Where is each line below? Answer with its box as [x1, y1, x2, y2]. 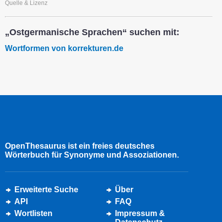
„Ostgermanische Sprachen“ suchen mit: [5, 27, 179, 37]
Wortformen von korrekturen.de [5, 44, 123, 53]
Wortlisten [14, 209, 53, 218]
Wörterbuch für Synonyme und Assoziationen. [5, 150, 179, 159]
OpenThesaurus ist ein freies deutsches [5, 141, 155, 150]
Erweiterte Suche [14, 185, 78, 194]
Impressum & [115, 209, 165, 218]
